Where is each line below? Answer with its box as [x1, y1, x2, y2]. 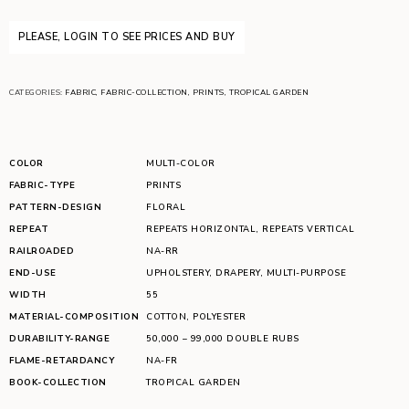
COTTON [146, 310, 186, 322]
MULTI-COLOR [146, 157, 215, 169]
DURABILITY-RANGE [9, 332, 110, 344]
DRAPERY [215, 267, 260, 278]
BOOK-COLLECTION [9, 376, 107, 388]
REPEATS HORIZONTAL [146, 223, 256, 235]
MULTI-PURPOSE [266, 267, 346, 278]
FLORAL [146, 201, 185, 213]
